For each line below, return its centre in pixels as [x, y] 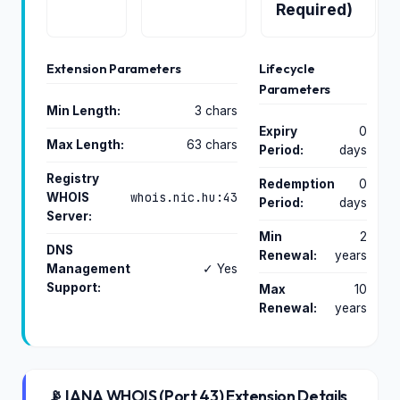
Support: [74, 287]
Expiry [278, 131]
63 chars [212, 145]
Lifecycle [287, 69]
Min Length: [83, 111]
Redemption [297, 184]
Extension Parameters [114, 69]
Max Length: [85, 145]
